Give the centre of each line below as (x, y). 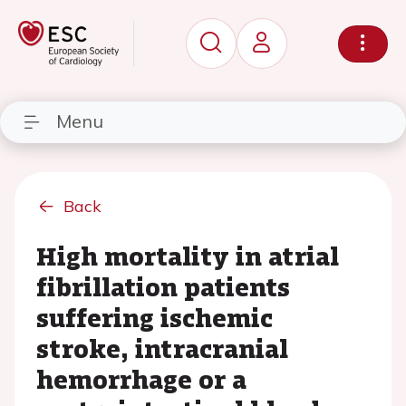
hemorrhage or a (141, 379)
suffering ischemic (155, 317)
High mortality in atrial (188, 256)
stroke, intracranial (162, 348)
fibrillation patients (163, 286)
